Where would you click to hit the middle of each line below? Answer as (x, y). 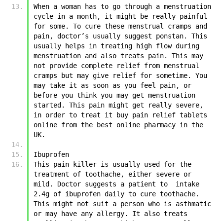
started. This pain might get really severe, (118, 105)
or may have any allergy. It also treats (110, 213)
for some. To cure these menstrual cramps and (120, 26)
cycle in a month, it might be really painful (120, 16)
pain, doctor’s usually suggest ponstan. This (120, 36)
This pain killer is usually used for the (112, 164)
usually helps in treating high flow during (116, 46)
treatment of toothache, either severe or (112, 174)
